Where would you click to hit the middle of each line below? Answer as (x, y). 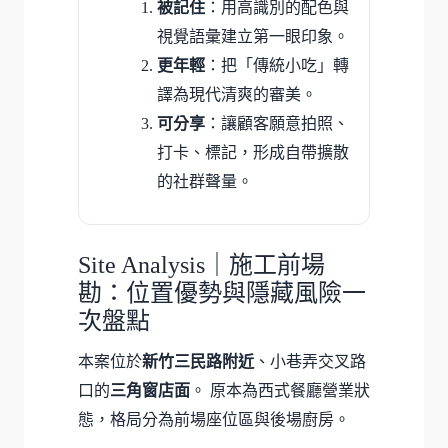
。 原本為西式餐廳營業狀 (280, 391)
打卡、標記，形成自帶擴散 (253, 153)
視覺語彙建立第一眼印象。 (253, 37)
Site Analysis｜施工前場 (201, 265)
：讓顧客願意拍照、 (277, 124)
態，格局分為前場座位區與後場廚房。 (214, 420)
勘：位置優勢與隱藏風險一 (222, 293)
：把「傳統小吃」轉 (277, 66)
